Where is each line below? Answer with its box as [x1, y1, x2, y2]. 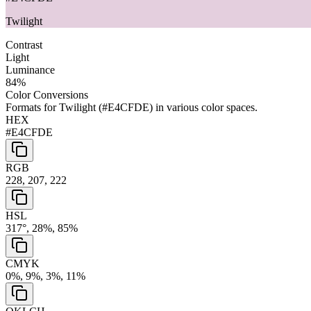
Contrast [6, 38, 42, 51]
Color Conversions [6, 88, 88, 101]
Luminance [6, 63, 55, 76]
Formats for [6, 101, 59, 113]
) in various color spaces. [149, 101, 258, 113]
